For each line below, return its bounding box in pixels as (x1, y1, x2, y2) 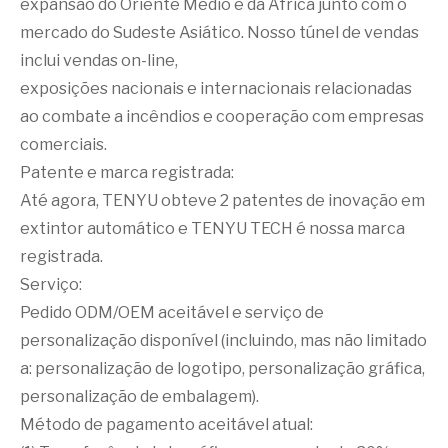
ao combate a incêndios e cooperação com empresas (20, 107, 424, 126)
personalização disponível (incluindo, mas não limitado (20, 331, 427, 350)
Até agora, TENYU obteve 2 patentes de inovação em (20, 191, 425, 210)
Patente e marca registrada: (20, 163, 234, 182)
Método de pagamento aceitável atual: (20, 415, 313, 434)
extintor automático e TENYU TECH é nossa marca (20, 219, 405, 238)
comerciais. (20, 135, 107, 154)
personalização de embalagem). (20, 387, 259, 406)
